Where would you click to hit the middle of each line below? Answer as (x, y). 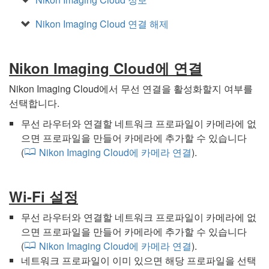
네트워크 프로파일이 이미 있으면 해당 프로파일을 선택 (139, 260)
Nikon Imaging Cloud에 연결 (106, 68)
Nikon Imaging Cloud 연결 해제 (102, 23)
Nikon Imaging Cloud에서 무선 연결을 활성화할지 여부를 (131, 88)
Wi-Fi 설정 (44, 196)
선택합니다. (34, 103)
